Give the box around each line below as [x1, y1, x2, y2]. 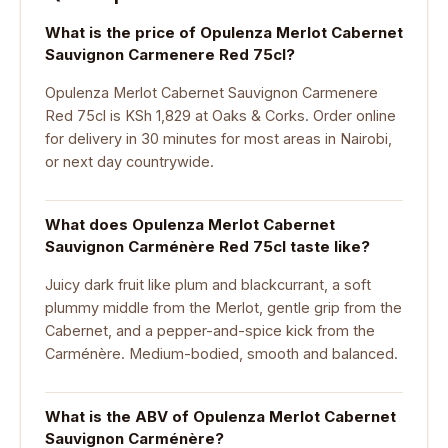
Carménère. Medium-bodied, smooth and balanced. [45, 344, 398, 362]
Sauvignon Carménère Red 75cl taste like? [45, 237, 370, 257]
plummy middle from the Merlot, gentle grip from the [45, 298, 402, 316]
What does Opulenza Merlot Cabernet [45, 215, 335, 235]
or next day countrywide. [45, 152, 214, 170]
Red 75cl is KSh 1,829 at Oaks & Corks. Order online [45, 106, 396, 124]
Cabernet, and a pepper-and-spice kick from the [45, 321, 375, 339]
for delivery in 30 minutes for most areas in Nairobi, [45, 129, 392, 147]
